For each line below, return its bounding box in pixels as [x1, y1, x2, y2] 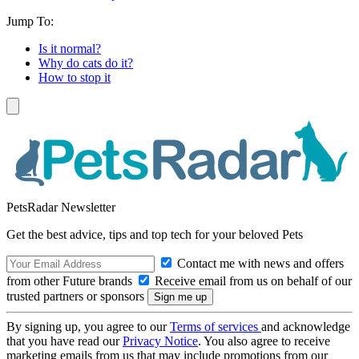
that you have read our [6, 333, 123, 348]
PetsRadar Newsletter [6, 200, 115, 214]
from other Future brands [6, 273, 135, 288]
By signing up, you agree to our [6, 319, 170, 333]
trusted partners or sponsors [6, 288, 147, 303]
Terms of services [170, 319, 261, 333]
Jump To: [6, 14, 54, 29]
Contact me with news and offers [174, 256, 344, 270]
